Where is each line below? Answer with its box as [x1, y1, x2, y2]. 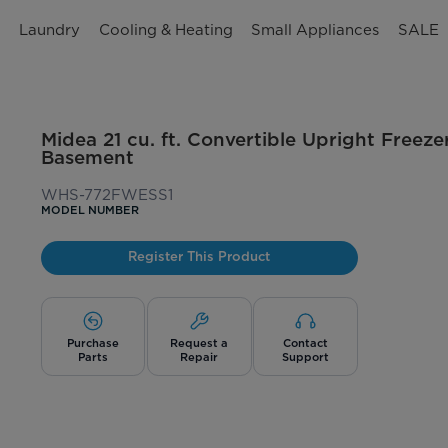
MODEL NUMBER [40, 203, 139, 218]
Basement [40, 145, 134, 168]
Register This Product [128, 247, 271, 264]
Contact [283, 335, 329, 350]
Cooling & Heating [98, 20, 233, 39]
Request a [170, 335, 229, 350]
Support [282, 349, 330, 364]
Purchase [67, 335, 120, 350]
